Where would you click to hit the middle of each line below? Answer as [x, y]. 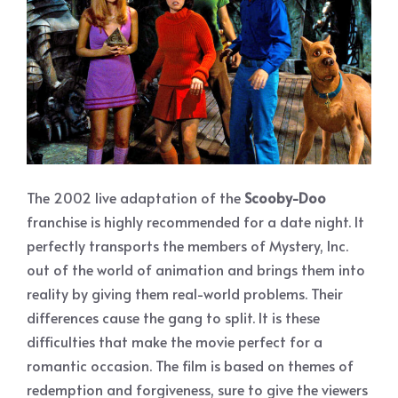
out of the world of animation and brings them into [196, 269]
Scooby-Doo [285, 197]
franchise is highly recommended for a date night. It [195, 221]
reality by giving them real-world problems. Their [185, 293]
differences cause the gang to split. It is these [173, 317]
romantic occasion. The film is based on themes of [190, 365]
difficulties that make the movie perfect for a [175, 341]
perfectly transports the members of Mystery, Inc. [187, 245]
